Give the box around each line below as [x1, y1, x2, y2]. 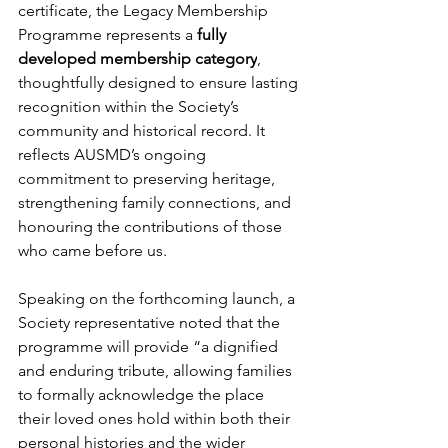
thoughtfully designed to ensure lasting [18, 73, 302, 92]
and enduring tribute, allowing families [18, 361, 296, 380]
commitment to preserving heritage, [18, 169, 279, 188]
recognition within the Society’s [18, 97, 243, 116]
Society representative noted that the [18, 313, 284, 332]
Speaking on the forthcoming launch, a [18, 289, 299, 308]
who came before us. [18, 241, 167, 260]
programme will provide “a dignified [18, 337, 282, 356]
